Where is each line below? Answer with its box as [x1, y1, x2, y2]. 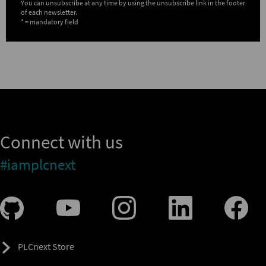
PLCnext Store [18, 240, 74, 252]
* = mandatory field [21, 17, 78, 26]
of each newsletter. [21, 7, 77, 17]
